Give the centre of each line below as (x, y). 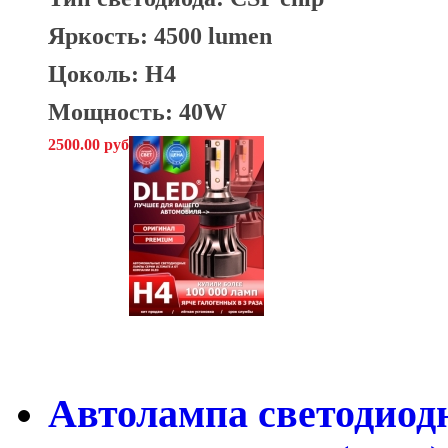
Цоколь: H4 (112, 74)
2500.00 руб (88, 145)
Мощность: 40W (137, 112)
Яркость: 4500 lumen (160, 36)
